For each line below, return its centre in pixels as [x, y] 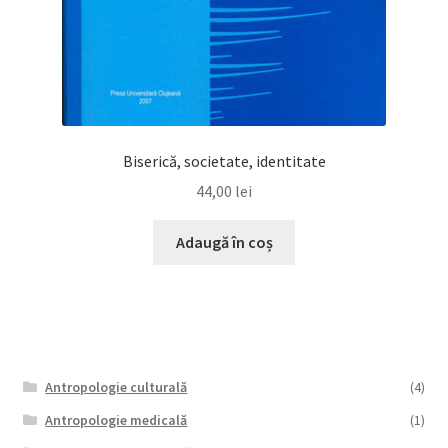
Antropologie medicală [116, 420]
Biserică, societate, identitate [224, 160]
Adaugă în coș [224, 242]
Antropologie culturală [116, 387]
